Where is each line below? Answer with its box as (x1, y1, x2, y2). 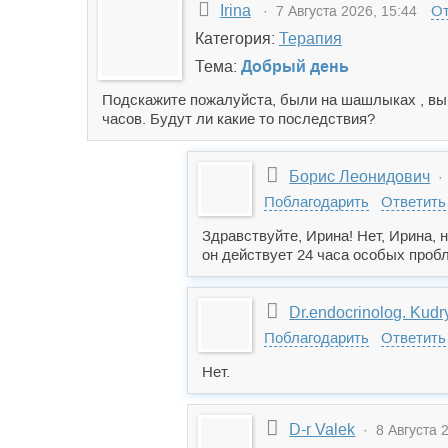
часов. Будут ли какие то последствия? (102, 110, 375, 127)
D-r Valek (289, 421, 356, 438)
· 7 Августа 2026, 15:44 (255, 3, 417, 19)
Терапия (279, 30, 342, 47)
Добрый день (241, 58, 349, 75)
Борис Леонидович (289, 168, 431, 185)
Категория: (195, 30, 279, 47)
